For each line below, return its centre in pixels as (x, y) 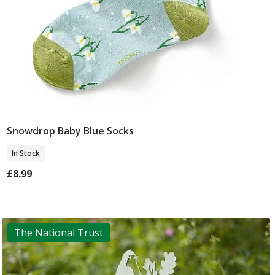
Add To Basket (136, 132)
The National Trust (58, 232)
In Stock (25, 153)
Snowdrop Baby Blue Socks (70, 130)
